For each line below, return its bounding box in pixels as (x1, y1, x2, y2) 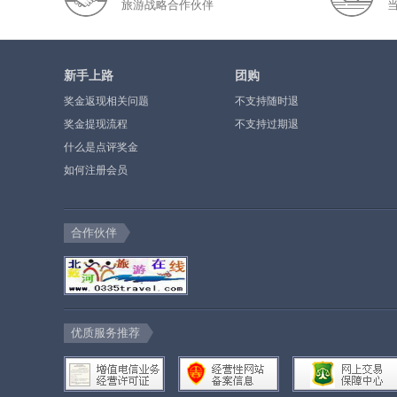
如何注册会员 (64, 164, 128, 176)
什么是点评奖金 (64, 141, 138, 153)
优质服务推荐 (71, 326, 140, 339)
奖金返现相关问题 (64, 95, 149, 107)
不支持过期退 (235, 118, 299, 130)
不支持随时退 (235, 95, 299, 107)
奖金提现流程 (64, 118, 128, 130)
